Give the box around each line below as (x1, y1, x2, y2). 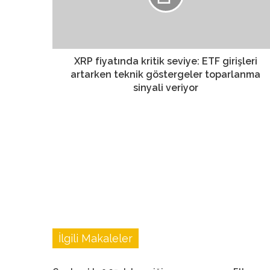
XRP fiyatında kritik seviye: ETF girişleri (74, 55, 257, 67)
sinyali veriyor (133, 81, 198, 93)
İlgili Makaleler (58, 232, 133, 245)
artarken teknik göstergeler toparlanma (71, 68, 260, 80)
